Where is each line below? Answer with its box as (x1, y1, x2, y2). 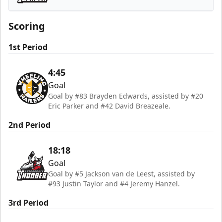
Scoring (8, 19, 45, 33)
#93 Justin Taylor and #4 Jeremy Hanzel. (48, 179, 180, 189)
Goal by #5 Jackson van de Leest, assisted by (48, 169, 195, 179)
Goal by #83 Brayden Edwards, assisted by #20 (48, 91, 203, 101)
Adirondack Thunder (37, 4, 114, 16)
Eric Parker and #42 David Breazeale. (48, 101, 170, 111)
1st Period (8, 42, 48, 53)
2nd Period (8, 119, 51, 131)
